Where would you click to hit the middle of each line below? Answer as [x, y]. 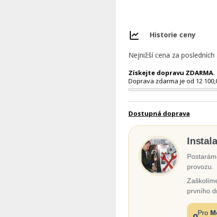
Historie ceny [173, 34]
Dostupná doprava [159, 113]
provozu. [200, 167]
